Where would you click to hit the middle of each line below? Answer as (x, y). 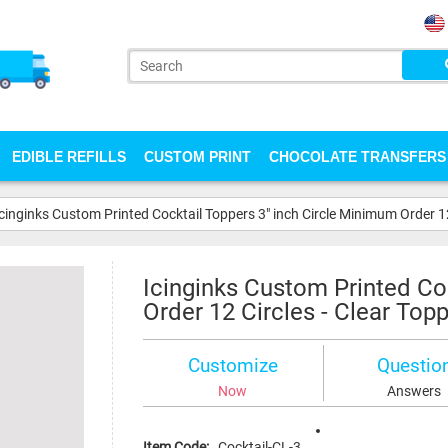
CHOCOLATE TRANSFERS (357, 156)
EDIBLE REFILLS (69, 156)
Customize (232, 365)
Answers (414, 391)
